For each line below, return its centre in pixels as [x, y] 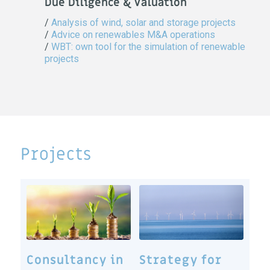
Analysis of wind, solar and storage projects [143, 23]
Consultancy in [75, 261]
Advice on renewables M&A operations [133, 35]
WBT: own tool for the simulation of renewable [148, 47]
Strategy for [181, 261]
